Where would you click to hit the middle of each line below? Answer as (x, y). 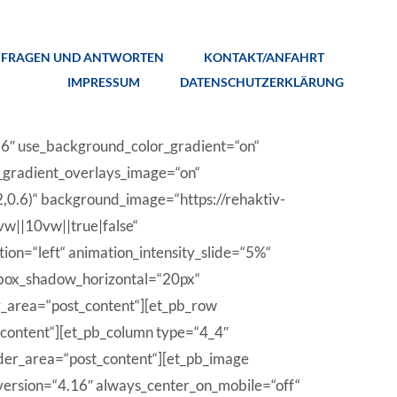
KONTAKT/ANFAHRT (264, 58)
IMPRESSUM (104, 82)
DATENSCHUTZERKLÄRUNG (262, 82)
